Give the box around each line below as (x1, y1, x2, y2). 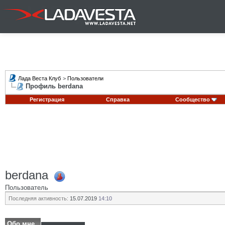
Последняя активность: (9, 195, 68, 201)
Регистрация (29, 96, 64, 102)
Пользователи (67, 75, 103, 81)
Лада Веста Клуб (18, 75, 61, 81)
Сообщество (175, 96, 210, 102)
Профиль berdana (26, 82, 83, 90)
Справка (106, 96, 130, 102)
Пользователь (5, 183, 48, 191)
